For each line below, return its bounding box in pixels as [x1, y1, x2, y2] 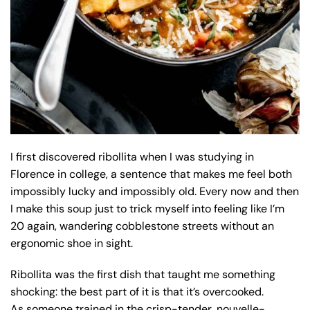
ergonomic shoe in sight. [10, 235, 133, 250]
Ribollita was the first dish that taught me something [10, 266, 275, 282]
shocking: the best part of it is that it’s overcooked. [10, 284, 264, 299]
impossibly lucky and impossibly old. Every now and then [10, 183, 299, 199]
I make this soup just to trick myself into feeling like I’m [10, 201, 284, 216]
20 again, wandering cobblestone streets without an [10, 218, 274, 233]
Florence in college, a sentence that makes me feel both [10, 166, 292, 181]
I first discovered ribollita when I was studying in [10, 149, 254, 164]
